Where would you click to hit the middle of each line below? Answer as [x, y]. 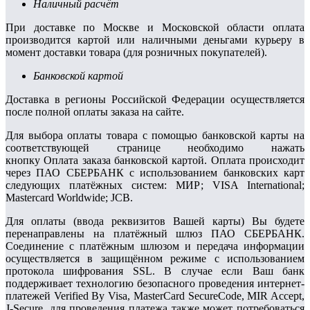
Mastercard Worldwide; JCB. [69, 198]
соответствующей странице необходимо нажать [155, 148]
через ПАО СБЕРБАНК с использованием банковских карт [155, 173]
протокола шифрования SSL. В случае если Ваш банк [155, 271]
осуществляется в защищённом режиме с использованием [155, 259]
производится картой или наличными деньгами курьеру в [155, 40]
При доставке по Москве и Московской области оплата [155, 28]
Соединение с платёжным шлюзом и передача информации [155, 246]
